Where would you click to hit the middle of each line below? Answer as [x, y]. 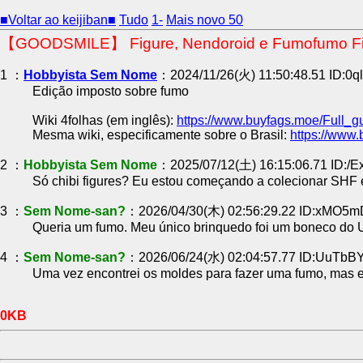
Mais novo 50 [205, 20]
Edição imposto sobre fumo [111, 92]
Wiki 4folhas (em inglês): [105, 121]
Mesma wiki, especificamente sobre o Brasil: [161, 135]
